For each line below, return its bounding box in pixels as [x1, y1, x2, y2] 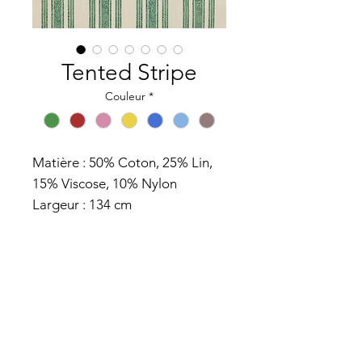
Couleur [105, 89, 145, 103]
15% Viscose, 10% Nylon [32, 175, 177, 192]
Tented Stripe [61, 59, 197, 86]
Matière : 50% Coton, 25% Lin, [32, 154, 213, 171]
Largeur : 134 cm [32, 196, 135, 213]
